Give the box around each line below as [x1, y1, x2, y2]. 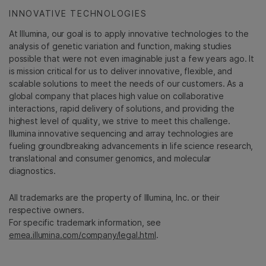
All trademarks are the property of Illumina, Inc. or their [9, 192, 220, 203]
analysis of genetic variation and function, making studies [9, 41, 232, 52]
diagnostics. [9, 166, 56, 176]
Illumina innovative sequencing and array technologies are [9, 128, 233, 139]
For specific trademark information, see [9, 217, 161, 228]
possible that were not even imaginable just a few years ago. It [9, 53, 254, 64]
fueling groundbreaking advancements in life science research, [9, 141, 254, 151]
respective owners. [9, 205, 84, 216]
